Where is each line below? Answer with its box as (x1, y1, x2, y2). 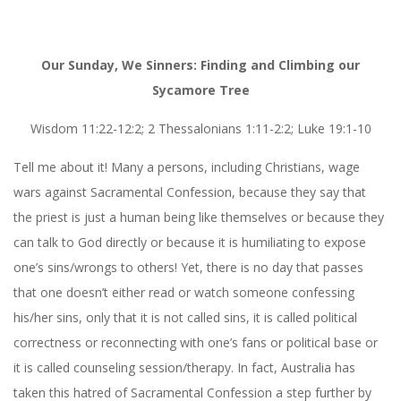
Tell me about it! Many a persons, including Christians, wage (13, 158, 360, 175)
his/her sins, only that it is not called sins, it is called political (13, 308, 357, 326)
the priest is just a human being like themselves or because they (13, 208, 384, 226)
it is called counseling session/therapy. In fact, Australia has (13, 358, 355, 376)
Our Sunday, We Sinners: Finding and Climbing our (41, 55, 360, 73)
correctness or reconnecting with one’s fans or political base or (13, 333, 378, 351)
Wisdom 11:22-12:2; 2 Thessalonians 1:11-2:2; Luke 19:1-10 (30, 119, 371, 137)
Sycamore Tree (151, 81, 250, 98)
